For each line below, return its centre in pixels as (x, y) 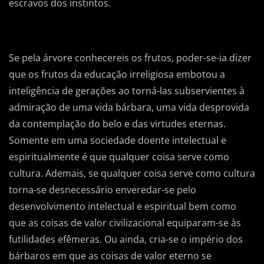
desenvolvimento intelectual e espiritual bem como (123, 207)
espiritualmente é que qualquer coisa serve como (119, 157)
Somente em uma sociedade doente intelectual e (118, 141)
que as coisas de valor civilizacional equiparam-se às (125, 223)
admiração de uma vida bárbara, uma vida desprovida (129, 108)
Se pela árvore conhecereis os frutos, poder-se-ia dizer (130, 58)
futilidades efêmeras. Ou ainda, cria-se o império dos (126, 240)
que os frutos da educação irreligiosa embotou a (117, 75)
